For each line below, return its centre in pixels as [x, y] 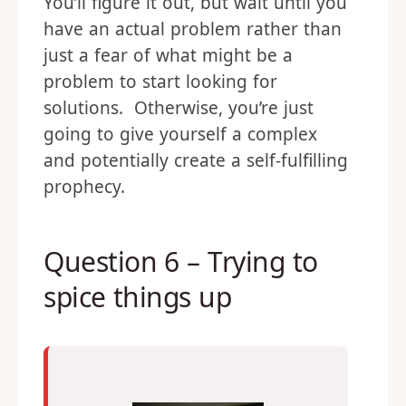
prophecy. [84, 187]
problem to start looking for [160, 82]
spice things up [138, 297]
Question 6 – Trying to [181, 261]
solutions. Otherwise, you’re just [179, 108]
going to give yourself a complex [180, 134]
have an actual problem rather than [193, 29]
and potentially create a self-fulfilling [196, 160]
